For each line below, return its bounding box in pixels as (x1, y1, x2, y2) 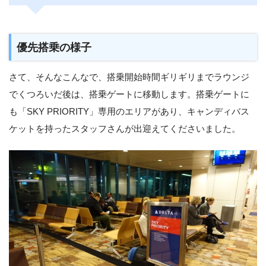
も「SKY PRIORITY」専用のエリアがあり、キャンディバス (9, 106, 249, 116)
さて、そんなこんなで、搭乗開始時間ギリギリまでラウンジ (9, 71, 249, 82)
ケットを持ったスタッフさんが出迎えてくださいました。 (9, 123, 240, 134)
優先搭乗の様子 (17, 40, 92, 53)
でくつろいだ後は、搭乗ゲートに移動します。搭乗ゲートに (9, 88, 249, 99)
